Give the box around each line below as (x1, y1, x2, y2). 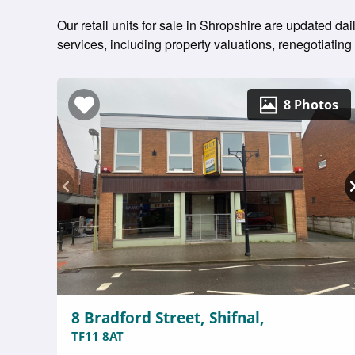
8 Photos (283, 96, 338, 113)
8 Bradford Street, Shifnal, (71, 307, 265, 328)
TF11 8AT (71, 328, 124, 344)
